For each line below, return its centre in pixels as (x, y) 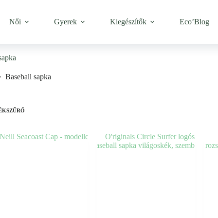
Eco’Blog (194, 22)
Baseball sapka (28, 77)
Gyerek (65, 22)
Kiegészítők (128, 22)
